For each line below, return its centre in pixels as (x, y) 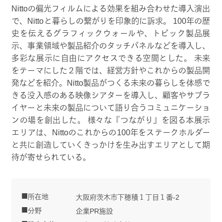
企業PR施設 (95, 211)
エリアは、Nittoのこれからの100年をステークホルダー (111, 132)
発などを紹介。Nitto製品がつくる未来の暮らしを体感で (111, 83)
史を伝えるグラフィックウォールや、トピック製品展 (111, 33)
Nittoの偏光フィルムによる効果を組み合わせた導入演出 (111, 8)
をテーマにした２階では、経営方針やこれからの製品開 (111, 70)
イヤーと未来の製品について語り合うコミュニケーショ (111, 108)
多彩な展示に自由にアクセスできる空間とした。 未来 (111, 58)
